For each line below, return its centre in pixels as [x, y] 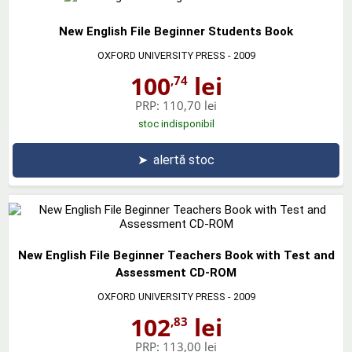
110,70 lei [190, 105]
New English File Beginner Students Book [176, 31]
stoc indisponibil [176, 123]
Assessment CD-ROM [176, 272]
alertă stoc [184, 159]
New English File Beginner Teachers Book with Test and [176, 255]
